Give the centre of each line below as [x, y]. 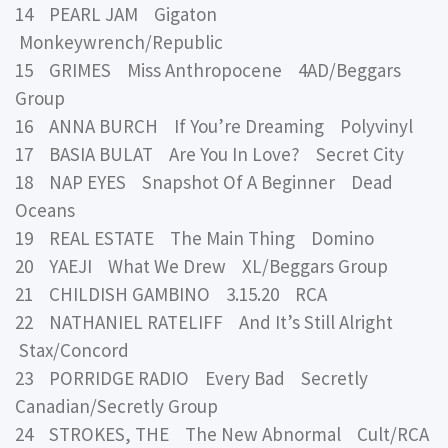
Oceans [45, 210]
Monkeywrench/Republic [119, 42]
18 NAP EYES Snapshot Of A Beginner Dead [204, 182]
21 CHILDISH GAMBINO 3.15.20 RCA [171, 294]
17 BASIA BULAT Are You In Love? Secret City [209, 154]
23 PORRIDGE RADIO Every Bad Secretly [191, 378]
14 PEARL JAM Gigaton [120, 14]
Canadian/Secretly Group [116, 406]
